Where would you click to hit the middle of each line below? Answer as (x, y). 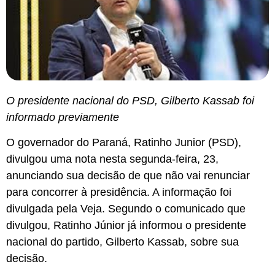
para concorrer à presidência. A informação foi (119, 192)
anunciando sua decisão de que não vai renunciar (128, 176)
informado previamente (63, 117)
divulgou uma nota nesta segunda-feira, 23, (112, 159)
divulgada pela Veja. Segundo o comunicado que (126, 209)
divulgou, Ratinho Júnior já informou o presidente (126, 226)
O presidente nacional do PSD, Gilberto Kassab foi (130, 100)
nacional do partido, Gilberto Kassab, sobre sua (122, 242)
